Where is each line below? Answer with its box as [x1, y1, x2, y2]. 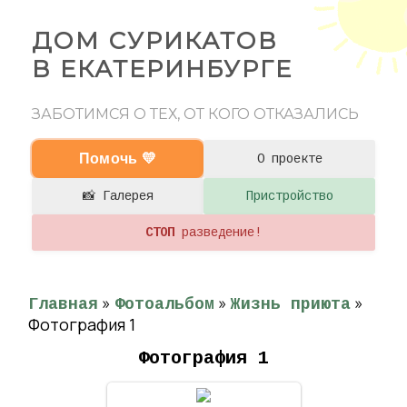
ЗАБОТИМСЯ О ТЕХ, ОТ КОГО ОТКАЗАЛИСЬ [32, 105, 359, 123]
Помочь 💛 [78, 151, 157, 166]
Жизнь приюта [231, 295, 351, 313]
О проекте [256, 152, 323, 166]
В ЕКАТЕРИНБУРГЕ [32, 55, 293, 84]
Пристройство [245, 189, 333, 203]
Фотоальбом [114, 295, 214, 313]
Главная [28, 295, 98, 313]
